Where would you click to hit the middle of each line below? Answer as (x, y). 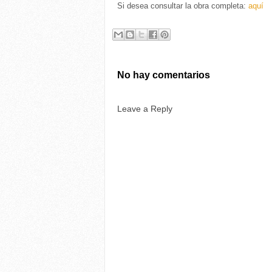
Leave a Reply (145, 108)
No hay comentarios (164, 75)
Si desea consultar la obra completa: (183, 6)
